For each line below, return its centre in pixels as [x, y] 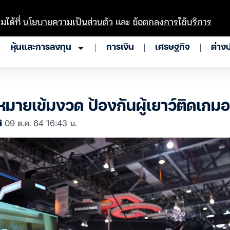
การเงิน [120, 47]
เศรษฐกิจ [172, 47]
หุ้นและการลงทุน [41, 47]
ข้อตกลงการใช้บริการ [172, 21]
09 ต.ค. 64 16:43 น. [41, 123]
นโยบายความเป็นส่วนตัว [68, 21]
